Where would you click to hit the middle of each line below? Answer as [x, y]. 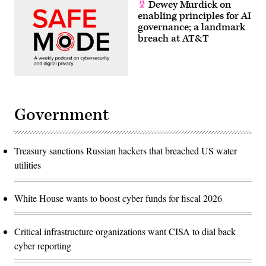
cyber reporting [43, 245]
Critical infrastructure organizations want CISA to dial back [125, 231]
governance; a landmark [191, 28]
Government [61, 115]
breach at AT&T [173, 39]
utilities [28, 164]
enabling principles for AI [194, 16]
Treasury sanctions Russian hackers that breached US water [126, 150]
